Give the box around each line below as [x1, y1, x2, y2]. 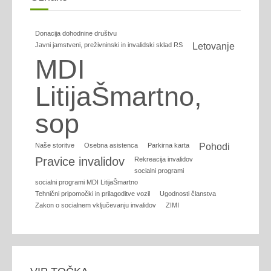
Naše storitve [35, 142, 74, 149]
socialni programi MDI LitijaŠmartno [35, 178, 138, 186]
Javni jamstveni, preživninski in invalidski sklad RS [35, 41, 183, 49]
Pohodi [199, 142, 230, 152]
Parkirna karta [148, 142, 189, 149]
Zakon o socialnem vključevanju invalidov [35, 201, 156, 209]
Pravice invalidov [35, 155, 125, 169]
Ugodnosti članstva [160, 190, 216, 198]
